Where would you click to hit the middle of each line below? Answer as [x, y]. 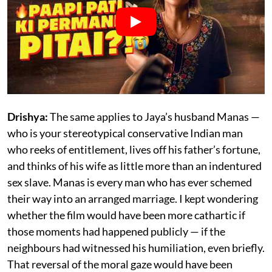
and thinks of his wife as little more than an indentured [134, 166]
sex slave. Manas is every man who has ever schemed [130, 182]
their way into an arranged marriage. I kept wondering [133, 199]
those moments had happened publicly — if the [116, 232]
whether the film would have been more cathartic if [126, 215]
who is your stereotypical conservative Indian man [125, 133]
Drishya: [28, 117]
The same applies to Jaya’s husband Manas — [154, 117]
